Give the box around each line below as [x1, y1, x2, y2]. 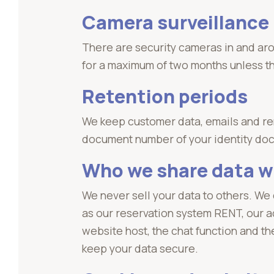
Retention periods [82, 83, 248, 109]
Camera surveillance [82, 9, 269, 35]
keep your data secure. [82, 240, 198, 256]
